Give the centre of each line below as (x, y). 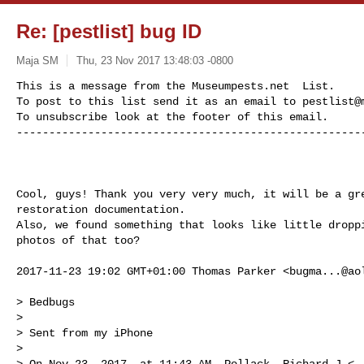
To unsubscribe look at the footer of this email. (172, 117)
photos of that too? (78, 240)
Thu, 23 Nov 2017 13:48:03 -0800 (154, 60)
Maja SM (37, 60)
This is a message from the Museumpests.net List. (175, 86)
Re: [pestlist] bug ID (109, 31)
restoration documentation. (101, 209)
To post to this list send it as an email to (159, 101)
